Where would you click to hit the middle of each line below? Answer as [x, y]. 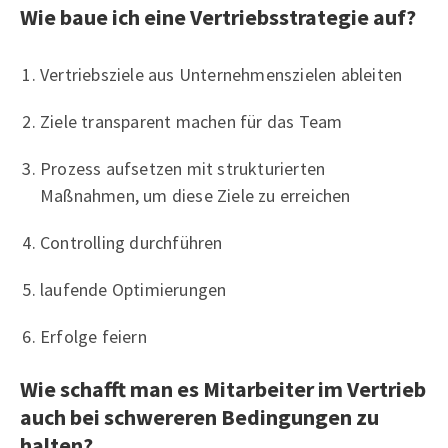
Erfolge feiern [93, 336]
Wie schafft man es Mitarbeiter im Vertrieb [223, 388]
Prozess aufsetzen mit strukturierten [183, 168]
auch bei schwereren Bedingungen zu [199, 416]
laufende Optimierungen [133, 289]
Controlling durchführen [131, 242]
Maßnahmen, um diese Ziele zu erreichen [195, 195]
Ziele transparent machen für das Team [191, 121]
